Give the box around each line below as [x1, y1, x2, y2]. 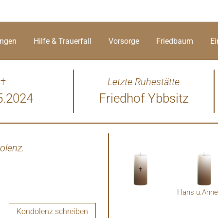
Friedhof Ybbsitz [98, 91, 189, 106]
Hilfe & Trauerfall [34, 36, 91, 46]
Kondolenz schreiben [17, 207, 88, 216]
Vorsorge [109, 36, 139, 46]
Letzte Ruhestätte [108, 76, 180, 88]
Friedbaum [156, 36, 193, 46]
